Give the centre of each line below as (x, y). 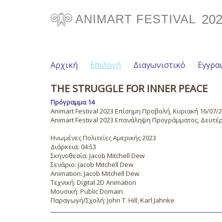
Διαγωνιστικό (159, 65)
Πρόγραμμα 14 (73, 102)
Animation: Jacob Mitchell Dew (95, 173)
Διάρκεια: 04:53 (73, 147)
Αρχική (64, 65)
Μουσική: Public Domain (87, 191)
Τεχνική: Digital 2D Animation (93, 182)
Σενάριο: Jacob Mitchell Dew (92, 165)
